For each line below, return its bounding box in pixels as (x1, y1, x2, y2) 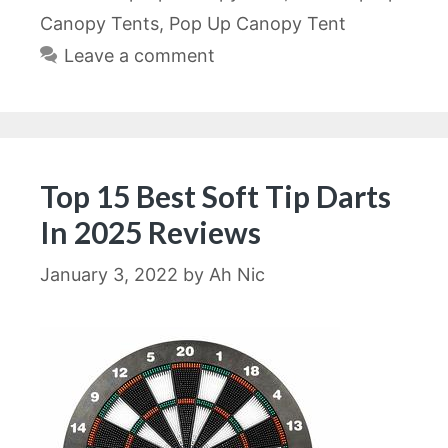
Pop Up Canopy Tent (169, 13, 346, 35)
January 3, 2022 (40, 264, 178, 286)
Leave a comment (63, 45, 215, 67)
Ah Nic (209, 264, 265, 286)
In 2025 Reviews (40, 214, 261, 251)
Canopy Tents (40, 13, 159, 35)
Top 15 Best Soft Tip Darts (40, 178, 391, 215)
